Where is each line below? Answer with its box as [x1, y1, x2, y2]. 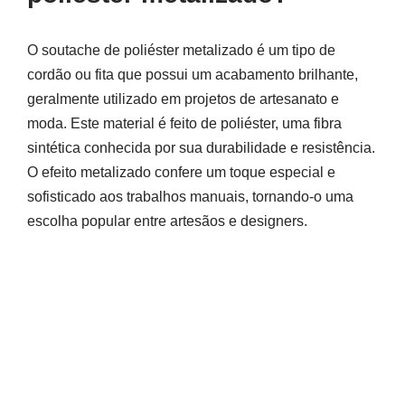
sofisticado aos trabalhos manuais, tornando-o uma [27, 189, 353, 204]
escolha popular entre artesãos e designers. [27, 213, 307, 229]
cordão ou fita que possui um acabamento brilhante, [27, 67, 358, 82]
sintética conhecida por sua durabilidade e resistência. [27, 140, 375, 155]
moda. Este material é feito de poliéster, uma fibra [27, 116, 342, 131]
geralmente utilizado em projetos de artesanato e [27, 91, 339, 107]
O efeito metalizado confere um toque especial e [27, 165, 335, 180]
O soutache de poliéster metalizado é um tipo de [27, 42, 335, 58]
